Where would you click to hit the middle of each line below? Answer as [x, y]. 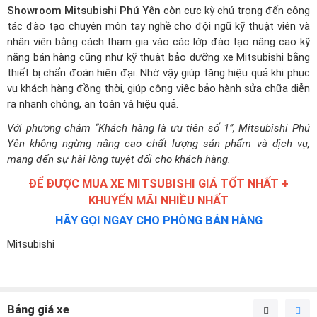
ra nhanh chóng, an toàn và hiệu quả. [93, 104]
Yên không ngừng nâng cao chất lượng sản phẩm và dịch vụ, [158, 143]
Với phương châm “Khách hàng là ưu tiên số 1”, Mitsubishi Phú [158, 128]
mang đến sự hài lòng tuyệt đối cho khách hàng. [119, 159]
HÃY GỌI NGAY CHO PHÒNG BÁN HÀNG [158, 220]
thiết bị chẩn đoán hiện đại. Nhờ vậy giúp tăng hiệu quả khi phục [158, 73]
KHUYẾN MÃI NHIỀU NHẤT [158, 200]
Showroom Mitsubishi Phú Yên [84, 10]
